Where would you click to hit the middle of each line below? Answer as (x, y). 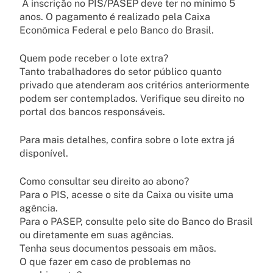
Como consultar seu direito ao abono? (104, 181)
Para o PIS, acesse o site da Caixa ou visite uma (126, 194)
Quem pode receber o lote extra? (94, 58)
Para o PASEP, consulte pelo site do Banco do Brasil (136, 221)
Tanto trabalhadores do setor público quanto (121, 71)
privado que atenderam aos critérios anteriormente (134, 85)
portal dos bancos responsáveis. (92, 112)
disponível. (44, 153)
